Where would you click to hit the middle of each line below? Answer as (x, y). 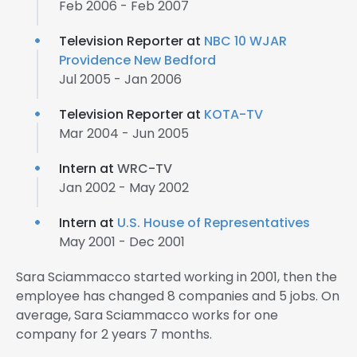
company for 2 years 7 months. (114, 334)
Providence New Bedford (137, 60)
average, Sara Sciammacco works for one (147, 315)
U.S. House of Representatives (214, 223)
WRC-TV (145, 169)
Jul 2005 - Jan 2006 (120, 79)
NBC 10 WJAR (245, 41)
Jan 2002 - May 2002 (124, 188)
